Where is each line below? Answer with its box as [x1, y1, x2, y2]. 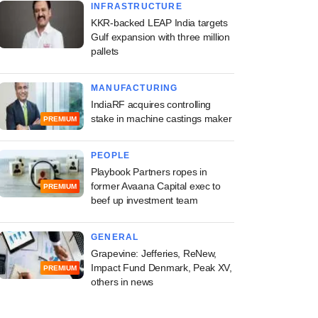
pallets [91, 45, 119, 57]
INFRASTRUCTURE [91, 1, 182, 11]
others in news [91, 276, 154, 287]
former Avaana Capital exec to [91, 180, 221, 192]
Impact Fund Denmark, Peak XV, [91, 262, 232, 273]
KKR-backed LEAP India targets [91, 17, 228, 28]
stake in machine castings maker [91, 113, 232, 124]
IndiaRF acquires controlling [91, 99, 212, 110]
